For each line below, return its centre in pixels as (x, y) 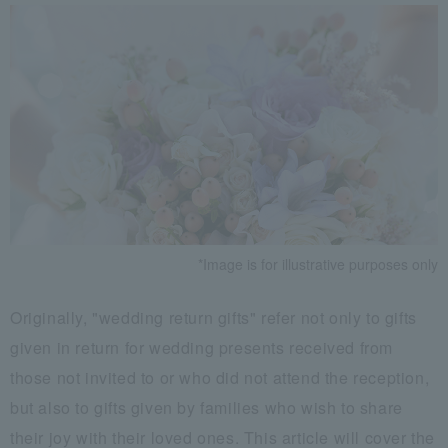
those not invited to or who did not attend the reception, (220, 377)
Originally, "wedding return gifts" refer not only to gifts (213, 317)
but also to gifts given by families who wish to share (206, 407)
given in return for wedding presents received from (202, 347)
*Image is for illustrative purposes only (318, 263)
